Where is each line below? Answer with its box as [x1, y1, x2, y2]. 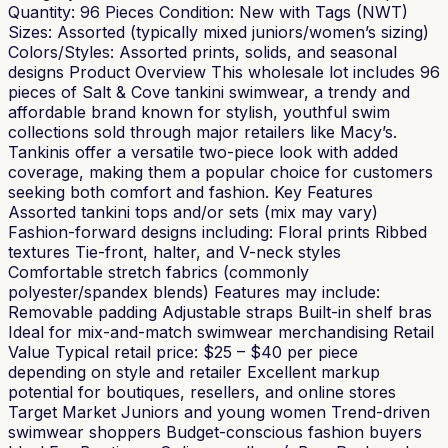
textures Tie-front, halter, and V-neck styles [8, 241, 341, 262]
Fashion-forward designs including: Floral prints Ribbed [8, 221, 427, 242]
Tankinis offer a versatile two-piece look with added [8, 141, 398, 162]
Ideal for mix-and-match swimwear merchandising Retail [8, 321, 434, 342]
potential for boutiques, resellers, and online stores [8, 381, 396, 402]
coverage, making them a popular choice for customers [8, 161, 433, 182]
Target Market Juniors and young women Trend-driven [8, 401, 430, 422]
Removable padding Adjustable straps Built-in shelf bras [8, 301, 432, 322]
